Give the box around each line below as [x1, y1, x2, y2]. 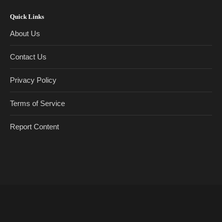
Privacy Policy [10, 76, 56, 85]
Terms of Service [10, 99, 65, 108]
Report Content [10, 122, 59, 131]
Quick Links [10, 13, 44, 21]
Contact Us [10, 53, 47, 61]
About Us [10, 29, 40, 38]
